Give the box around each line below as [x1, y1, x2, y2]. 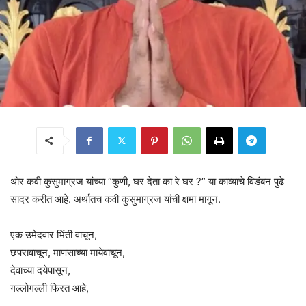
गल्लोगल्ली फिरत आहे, [10, 281, 89, 294]
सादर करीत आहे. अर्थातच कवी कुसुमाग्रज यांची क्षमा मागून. [10, 192, 221, 206]
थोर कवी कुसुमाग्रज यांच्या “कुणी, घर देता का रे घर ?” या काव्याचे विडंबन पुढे [10, 174, 284, 188]
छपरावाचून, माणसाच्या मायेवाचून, [10, 245, 125, 259]
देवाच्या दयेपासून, [10, 263, 70, 277]
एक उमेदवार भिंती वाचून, [10, 227, 97, 241]
